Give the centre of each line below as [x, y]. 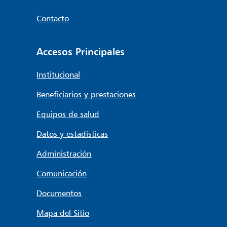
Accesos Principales [81, 51]
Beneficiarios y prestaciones [86, 94]
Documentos [59, 193]
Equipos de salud [68, 114]
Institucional [59, 74]
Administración [64, 153]
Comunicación [62, 173]
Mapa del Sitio [63, 213]
